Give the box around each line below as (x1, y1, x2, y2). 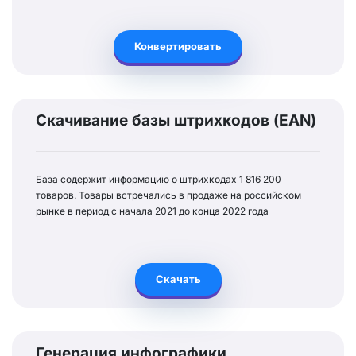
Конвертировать (141, 40, 222, 52)
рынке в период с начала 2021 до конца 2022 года (36, 205, 269, 217)
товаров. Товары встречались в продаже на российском (36, 189, 301, 201)
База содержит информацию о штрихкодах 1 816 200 (36, 173, 281, 185)
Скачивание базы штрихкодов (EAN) (36, 111, 316, 130)
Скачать (163, 273, 201, 285)
